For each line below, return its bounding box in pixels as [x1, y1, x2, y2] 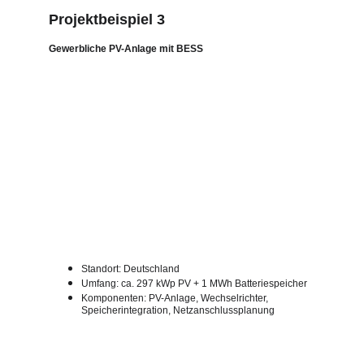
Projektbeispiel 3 [49, 11, 165, 28]
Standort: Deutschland [81, 263, 180, 275]
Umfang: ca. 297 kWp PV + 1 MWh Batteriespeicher [81, 278, 307, 289]
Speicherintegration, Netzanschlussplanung [81, 305, 275, 316]
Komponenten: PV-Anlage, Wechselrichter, [81, 292, 271, 304]
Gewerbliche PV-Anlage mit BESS [49, 43, 203, 54]
